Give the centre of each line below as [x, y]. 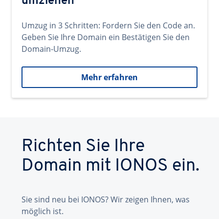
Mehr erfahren [109, 77]
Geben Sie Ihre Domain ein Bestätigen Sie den [106, 37]
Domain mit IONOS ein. [110, 166]
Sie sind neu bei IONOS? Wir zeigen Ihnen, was [106, 199]
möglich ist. [43, 211]
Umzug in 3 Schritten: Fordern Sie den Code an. [108, 25]
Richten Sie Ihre [83, 147]
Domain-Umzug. [51, 49]
